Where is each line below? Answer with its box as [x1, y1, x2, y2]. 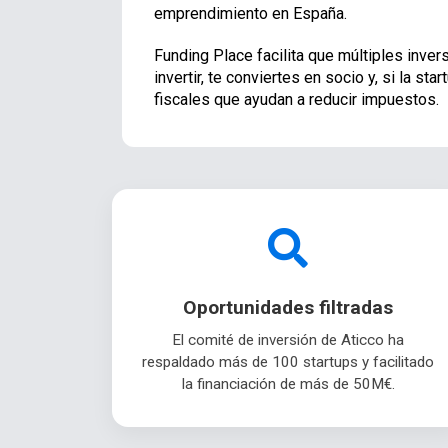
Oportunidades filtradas [183, 296, 393, 320]
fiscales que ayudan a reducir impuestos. [154, 90, 439, 110]
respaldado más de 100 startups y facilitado [142, 353, 434, 372]
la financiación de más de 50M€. [181, 375, 395, 394]
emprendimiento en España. [154, 4, 347, 24]
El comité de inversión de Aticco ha [172, 331, 404, 350]
